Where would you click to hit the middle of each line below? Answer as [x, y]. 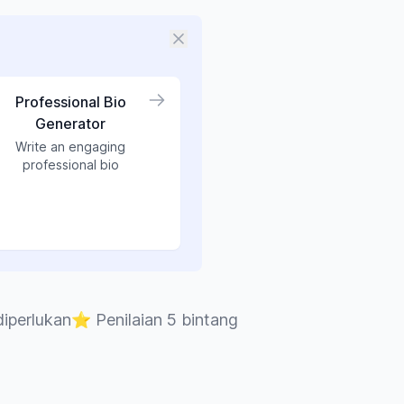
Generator [70, 124]
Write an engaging [70, 147]
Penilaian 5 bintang [166, 320]
